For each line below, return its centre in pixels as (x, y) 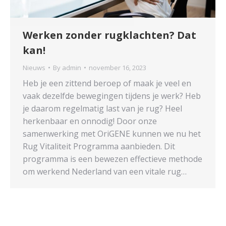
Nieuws (34, 67)
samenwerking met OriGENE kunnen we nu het (112, 133)
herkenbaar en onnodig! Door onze (90, 121)
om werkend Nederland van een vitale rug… (105, 171)
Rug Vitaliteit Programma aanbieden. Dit (99, 146)
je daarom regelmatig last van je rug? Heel (102, 108)
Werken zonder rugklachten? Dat (109, 35)
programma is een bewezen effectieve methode (112, 159)
